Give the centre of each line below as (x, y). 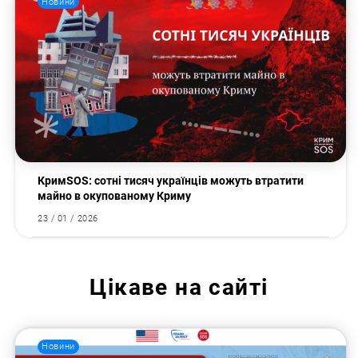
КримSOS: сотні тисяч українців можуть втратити (171, 181)
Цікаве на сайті (179, 287)
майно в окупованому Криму (116, 196)
